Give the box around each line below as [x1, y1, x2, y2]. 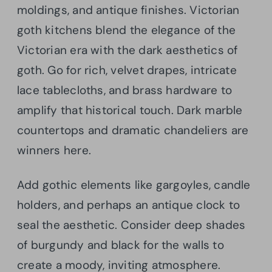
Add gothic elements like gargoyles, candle [17, 177, 251, 192]
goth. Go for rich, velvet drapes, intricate [17, 62, 237, 78]
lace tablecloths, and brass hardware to [17, 82, 232, 98]
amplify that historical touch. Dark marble [17, 102, 243, 118]
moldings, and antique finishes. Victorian [17, 2, 240, 18]
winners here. [17, 142, 91, 158]
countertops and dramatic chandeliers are [17, 122, 249, 138]
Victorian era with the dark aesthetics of [17, 42, 238, 58]
